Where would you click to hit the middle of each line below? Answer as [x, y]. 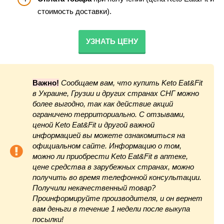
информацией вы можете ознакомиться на [109, 135]
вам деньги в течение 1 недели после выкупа [111, 209]
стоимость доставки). [74, 11]
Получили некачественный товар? [94, 188]
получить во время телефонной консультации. [117, 177]
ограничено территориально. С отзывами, [109, 114]
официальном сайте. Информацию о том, [107, 146]
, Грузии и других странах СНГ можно [133, 93]
